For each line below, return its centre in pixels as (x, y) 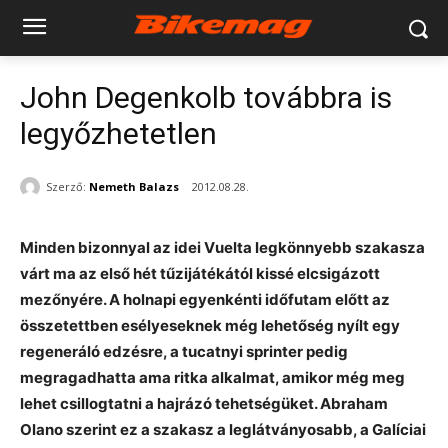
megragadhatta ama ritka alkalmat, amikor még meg (212, 378)
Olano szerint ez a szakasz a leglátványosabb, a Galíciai (223, 430)
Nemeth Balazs (134, 186)
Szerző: (66, 186)
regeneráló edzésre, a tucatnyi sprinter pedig (184, 352)
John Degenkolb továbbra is (206, 97)
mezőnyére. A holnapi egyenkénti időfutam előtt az (205, 300)
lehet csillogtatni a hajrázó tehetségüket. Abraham (204, 404)
